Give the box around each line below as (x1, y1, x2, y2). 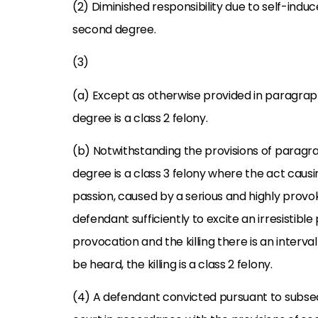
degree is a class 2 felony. (72, 109, 208, 126)
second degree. (72, 21, 156, 38)
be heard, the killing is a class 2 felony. (72, 256, 273, 273)
